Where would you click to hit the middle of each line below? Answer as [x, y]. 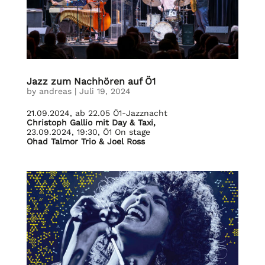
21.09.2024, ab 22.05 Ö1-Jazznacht [97, 113]
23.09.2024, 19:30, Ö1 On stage [88, 132]
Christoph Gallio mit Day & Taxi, [91, 122]
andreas [55, 91]
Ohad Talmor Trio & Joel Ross [85, 141]
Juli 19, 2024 [105, 91]
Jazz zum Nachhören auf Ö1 [91, 81]
